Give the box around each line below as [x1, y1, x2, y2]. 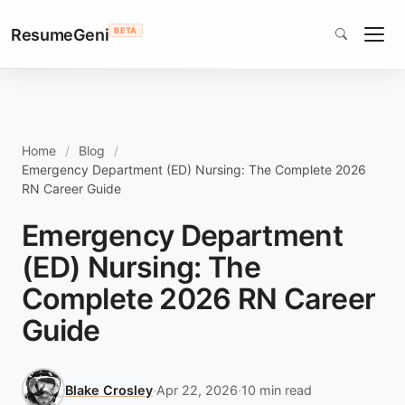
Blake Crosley [65, 381, 153, 398]
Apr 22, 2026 [156, 381, 238, 398]
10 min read [241, 381, 312, 398]
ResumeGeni [11, 24, 109, 44]
